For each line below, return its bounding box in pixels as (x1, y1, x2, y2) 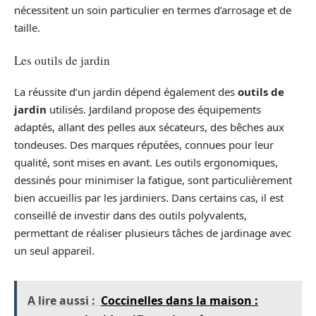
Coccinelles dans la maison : (101, 293, 258, 309)
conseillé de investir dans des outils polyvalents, (14, 208, 247, 223)
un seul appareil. (14, 243, 95, 258)
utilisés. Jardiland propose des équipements (47, 102, 261, 117)
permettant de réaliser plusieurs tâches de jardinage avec (14, 226, 291, 241)
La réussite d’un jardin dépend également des (14, 85, 238, 99)
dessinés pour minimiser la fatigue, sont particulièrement (14, 173, 292, 188)
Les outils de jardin (14, 51, 110, 68)
